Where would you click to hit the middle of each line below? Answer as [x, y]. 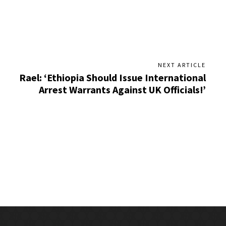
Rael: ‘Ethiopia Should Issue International [112, 77]
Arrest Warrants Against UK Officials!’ [122, 90]
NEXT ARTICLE [182, 65]
